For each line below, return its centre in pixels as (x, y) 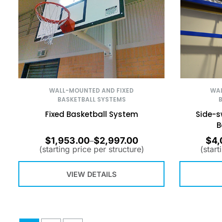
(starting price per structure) (91, 149)
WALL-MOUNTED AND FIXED (91, 90)
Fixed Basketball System (91, 114)
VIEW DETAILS (91, 174)
